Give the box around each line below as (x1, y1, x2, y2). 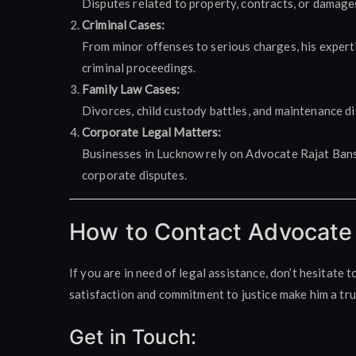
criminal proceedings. (82, 60, 196, 75)
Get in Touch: (69, 325, 196, 349)
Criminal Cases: (82, 17, 165, 32)
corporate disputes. (82, 167, 187, 182)
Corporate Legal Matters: (82, 124, 222, 139)
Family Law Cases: (82, 81, 180, 96)
